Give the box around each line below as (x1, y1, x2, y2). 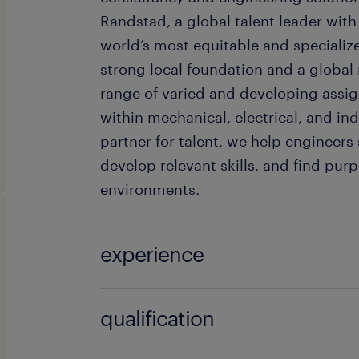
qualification (100, 305, 215, 330)
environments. (100, 180, 200, 198)
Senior (100, 292, 146, 309)
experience (100, 241, 204, 266)
